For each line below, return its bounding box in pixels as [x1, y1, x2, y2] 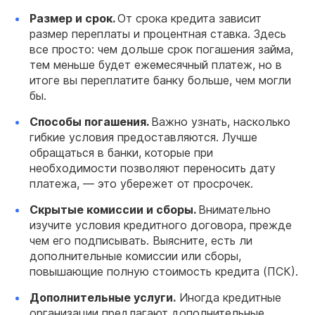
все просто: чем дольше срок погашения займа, [30, 41, 293, 56]
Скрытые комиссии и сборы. [30, 202, 198, 217]
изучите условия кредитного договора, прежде [30, 217, 292, 232]
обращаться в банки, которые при [30, 145, 213, 160]
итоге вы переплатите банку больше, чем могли [30, 72, 291, 87]
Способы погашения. [30, 114, 151, 129]
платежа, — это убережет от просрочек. [30, 176, 253, 191]
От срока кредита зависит [117, 11, 262, 25]
